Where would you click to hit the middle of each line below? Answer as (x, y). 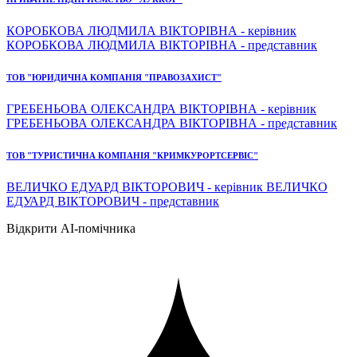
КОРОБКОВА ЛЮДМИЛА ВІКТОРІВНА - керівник (151, 31)
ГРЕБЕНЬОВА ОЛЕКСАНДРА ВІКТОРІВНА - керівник (161, 109)
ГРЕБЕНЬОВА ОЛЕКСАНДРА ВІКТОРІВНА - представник (172, 124)
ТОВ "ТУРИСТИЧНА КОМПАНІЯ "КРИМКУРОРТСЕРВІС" (132, 156)
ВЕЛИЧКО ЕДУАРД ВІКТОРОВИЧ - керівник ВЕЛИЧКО (167, 187)
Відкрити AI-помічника (71, 229)
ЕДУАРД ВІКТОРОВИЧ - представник (113, 202)
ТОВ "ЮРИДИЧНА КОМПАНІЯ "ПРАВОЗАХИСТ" (114, 78)
